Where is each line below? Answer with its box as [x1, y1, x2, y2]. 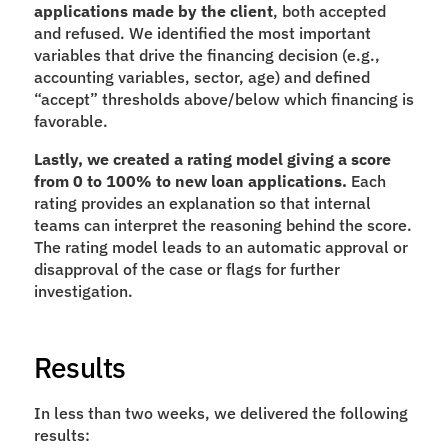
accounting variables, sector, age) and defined [33, 66, 370, 87]
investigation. [33, 280, 133, 301]
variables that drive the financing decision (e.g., [33, 44, 380, 65]
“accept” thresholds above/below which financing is [33, 88, 414, 109]
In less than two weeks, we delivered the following [33, 402, 408, 423]
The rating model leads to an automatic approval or [33, 236, 408, 257]
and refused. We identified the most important [33, 22, 371, 43]
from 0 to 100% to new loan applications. [33, 170, 351, 191]
